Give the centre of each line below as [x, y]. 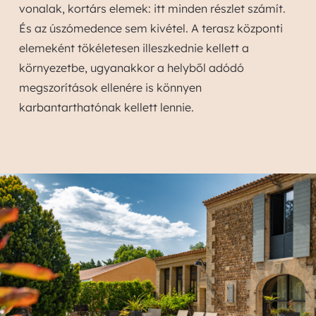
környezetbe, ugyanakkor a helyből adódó [131, 68]
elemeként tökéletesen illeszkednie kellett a [134, 48]
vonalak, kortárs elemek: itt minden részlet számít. [152, 8]
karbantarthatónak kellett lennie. [106, 107]
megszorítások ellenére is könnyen [110, 87]
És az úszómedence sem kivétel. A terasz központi [151, 28]
